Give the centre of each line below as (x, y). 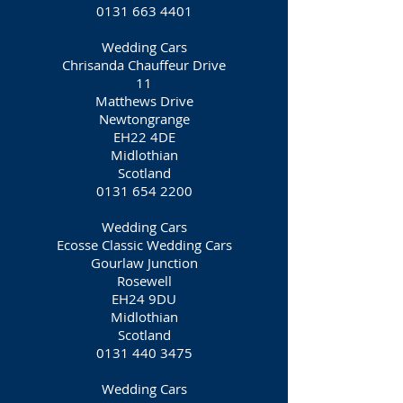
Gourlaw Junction (144, 263)
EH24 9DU (144, 299)
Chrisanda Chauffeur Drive (144, 65)
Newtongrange (144, 119)
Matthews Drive (144, 101)
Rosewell (144, 281)
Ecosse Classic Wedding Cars (144, 245)
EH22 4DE (144, 137)
